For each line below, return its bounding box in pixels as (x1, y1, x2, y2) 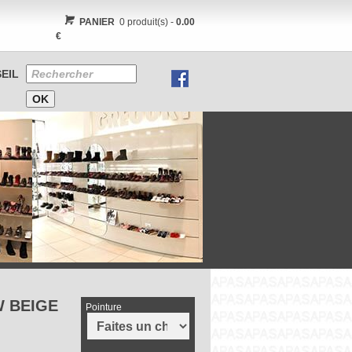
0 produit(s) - (115, 16, 177, 27)
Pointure (85, 302, 122, 313)
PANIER (79, 16, 115, 27)
